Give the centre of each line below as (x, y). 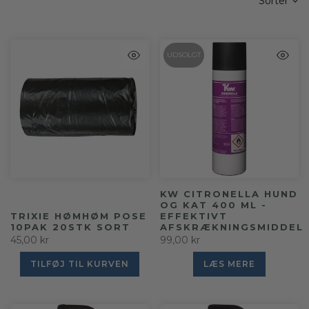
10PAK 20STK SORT (70, 227)
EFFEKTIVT (193, 216)
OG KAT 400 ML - (213, 205)
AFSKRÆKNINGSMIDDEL (231, 227)
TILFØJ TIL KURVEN (80, 264)
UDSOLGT (183, 54)
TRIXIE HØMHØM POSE (79, 216)
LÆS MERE (229, 264)
